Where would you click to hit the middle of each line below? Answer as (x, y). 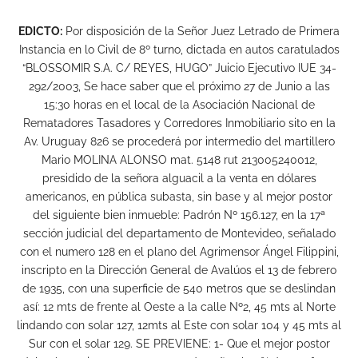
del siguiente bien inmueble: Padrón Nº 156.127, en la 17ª (179, 215)
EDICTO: (40, 31)
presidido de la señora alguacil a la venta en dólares (179, 178)
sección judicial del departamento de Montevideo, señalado (179, 233)
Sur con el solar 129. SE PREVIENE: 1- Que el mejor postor (179, 343)
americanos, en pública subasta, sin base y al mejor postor (179, 196)
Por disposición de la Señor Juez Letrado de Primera (201, 31)
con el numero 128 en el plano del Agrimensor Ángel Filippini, (179, 251)
